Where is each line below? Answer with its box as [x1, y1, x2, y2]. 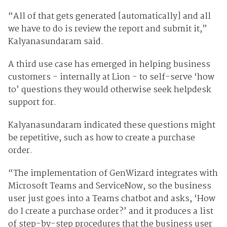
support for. [8, 96, 56, 110]
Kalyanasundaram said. [8, 35, 103, 49]
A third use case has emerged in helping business [8, 58, 210, 72]
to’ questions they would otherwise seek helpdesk [8, 83, 211, 97]
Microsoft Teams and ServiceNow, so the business [8, 179, 211, 194]
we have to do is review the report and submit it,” [8, 22, 207, 36]
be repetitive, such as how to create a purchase [8, 131, 195, 145]
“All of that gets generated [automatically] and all [8, 10, 211, 24]
